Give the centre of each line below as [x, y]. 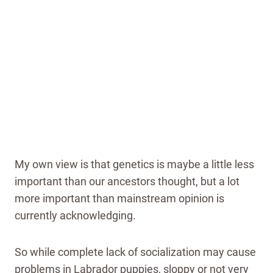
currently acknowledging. [75, 216]
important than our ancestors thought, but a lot [127, 182]
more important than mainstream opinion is [119, 199]
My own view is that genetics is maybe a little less [134, 165]
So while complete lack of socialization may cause [135, 252]
